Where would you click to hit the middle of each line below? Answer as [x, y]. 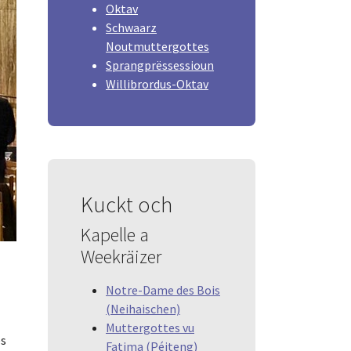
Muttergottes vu [150, 327]
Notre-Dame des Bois [163, 289]
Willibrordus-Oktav [157, 83]
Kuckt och [127, 204]
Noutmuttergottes [157, 46]
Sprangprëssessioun [160, 65]
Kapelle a [115, 234]
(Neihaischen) [143, 308]
